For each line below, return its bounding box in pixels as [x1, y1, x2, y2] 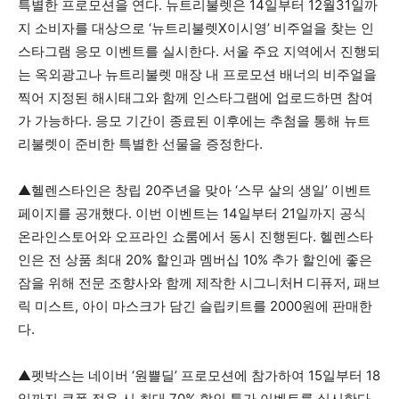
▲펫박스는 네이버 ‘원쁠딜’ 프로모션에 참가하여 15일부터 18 [18, 367, 380, 384]
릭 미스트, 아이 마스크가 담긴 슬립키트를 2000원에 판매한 [18, 297, 372, 314]
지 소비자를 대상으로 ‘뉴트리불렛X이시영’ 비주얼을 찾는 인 [18, 20, 374, 37]
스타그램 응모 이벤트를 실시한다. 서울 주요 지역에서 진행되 [18, 43, 380, 60]
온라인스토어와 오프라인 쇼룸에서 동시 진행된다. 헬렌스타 [18, 228, 373, 245]
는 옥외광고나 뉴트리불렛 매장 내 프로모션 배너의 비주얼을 [18, 66, 377, 83]
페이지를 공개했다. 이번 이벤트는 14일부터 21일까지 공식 [18, 205, 366, 222]
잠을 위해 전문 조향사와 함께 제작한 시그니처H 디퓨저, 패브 [18, 274, 380, 291]
